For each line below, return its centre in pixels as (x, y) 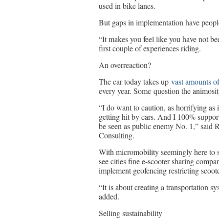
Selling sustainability (131, 213)
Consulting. (117, 135)
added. (109, 196)
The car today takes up (135, 81)
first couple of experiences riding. (150, 48)
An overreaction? (125, 65)
